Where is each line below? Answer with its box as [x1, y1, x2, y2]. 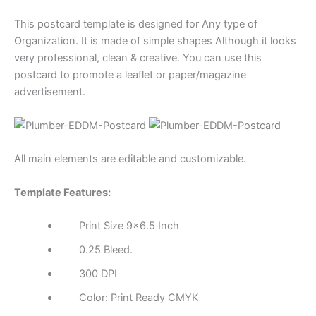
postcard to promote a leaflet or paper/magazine [14, 68, 246, 81]
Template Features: [14, 186, 111, 199]
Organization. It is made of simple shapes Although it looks [14, 34, 296, 47]
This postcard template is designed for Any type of [14, 17, 257, 30]
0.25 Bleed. [59, 243, 133, 257]
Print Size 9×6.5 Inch [59, 219, 179, 233]
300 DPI [59, 267, 117, 281]
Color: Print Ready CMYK [59, 291, 199, 305]
